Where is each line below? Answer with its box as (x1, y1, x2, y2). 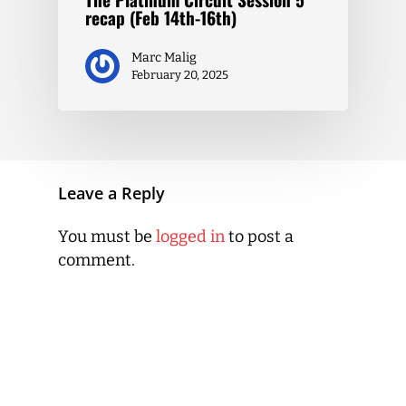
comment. (58, 249, 135, 270)
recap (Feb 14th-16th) (85, 4, 237, 31)
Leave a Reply (58, 181, 165, 204)
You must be (58, 226, 156, 246)
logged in (156, 226, 225, 246)
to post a (225, 226, 294, 246)
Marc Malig (131, 49, 197, 65)
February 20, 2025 (131, 67, 228, 82)
